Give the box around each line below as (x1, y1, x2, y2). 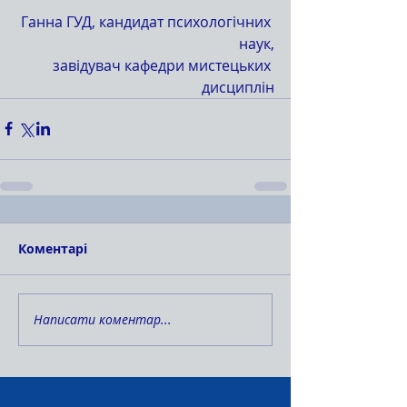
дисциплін (202, 76, 274, 97)
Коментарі (18, 239, 87, 257)
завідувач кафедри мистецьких (53, 55, 274, 75)
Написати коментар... (34, 311, 172, 329)
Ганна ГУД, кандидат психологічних (21, 11, 274, 32)
